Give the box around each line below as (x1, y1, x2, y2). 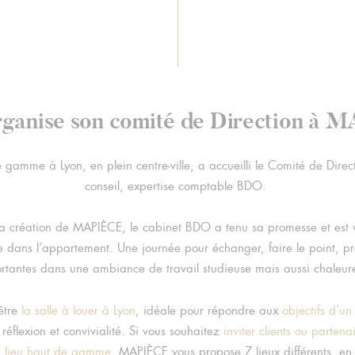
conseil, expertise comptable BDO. (84, 177, 270, 194)
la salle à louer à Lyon (21, 303, 136, 319)
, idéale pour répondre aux (135, 303, 282, 319)
